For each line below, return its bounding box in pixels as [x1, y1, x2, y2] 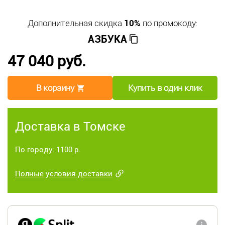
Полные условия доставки [15, 169, 113, 179]
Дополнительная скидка [28, 18, 124, 29]
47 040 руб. [8, 52, 86, 70]
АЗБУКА [87, 33, 127, 46]
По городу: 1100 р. [15, 145, 81, 155]
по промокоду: [141, 18, 197, 29]
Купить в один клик [128, 83, 202, 93]
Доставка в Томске [15, 120, 126, 134]
